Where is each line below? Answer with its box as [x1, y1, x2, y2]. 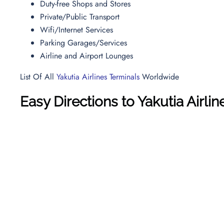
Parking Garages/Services [40, 36, 129, 48]
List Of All [20, 70, 56, 82]
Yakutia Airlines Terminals [56, 70, 139, 82]
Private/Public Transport [40, 10, 122, 22]
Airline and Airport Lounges [40, 49, 135, 61]
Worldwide [139, 70, 179, 82]
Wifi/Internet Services [40, 23, 115, 35]
